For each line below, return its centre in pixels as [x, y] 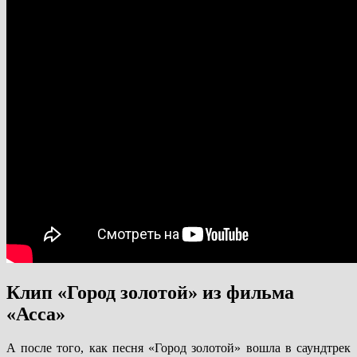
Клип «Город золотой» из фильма [150, 292]
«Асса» [36, 314]
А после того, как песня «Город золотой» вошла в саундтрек [178, 347]
